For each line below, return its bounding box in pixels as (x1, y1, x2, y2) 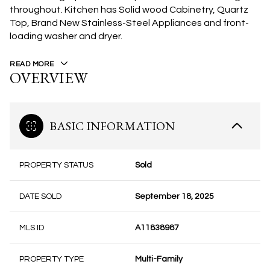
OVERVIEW (10, 67, 88, 88)
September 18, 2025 (135, 192, 214, 201)
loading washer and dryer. (10, 31, 122, 41)
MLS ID (19, 224, 44, 232)
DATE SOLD (19, 192, 61, 201)
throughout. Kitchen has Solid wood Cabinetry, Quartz (10, 5, 248, 14)
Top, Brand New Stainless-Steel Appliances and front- (10, 18, 249, 28)
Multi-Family (135, 255, 183, 263)
